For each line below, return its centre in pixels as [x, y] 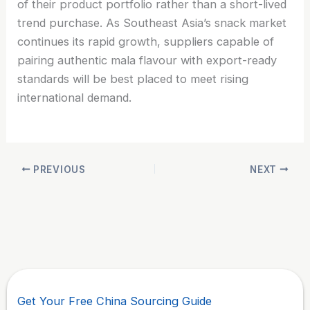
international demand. [75, 98]
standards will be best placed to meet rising [133, 79]
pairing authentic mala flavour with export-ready [147, 60]
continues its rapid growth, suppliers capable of [146, 42]
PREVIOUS [58, 169]
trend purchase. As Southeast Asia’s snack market [152, 23]
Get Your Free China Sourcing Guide [115, 301]
